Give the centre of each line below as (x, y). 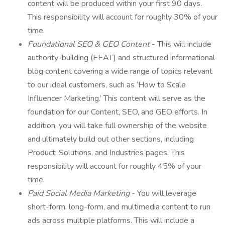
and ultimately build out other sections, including (111, 139)
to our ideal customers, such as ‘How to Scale (107, 85)
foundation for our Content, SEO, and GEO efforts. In (118, 112)
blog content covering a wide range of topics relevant (120, 71)
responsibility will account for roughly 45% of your (115, 166)
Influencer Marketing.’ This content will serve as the (117, 98)
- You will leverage (164, 193)
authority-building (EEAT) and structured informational (121, 58)
